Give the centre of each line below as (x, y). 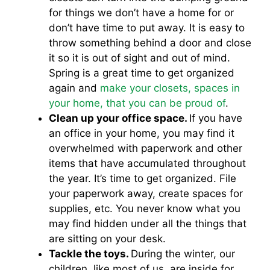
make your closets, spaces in (170, 88)
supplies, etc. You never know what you (145, 209)
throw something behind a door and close (150, 43)
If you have (216, 118)
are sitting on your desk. (107, 239)
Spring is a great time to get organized (142, 73)
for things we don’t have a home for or (141, 13)
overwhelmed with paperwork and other (146, 148)
